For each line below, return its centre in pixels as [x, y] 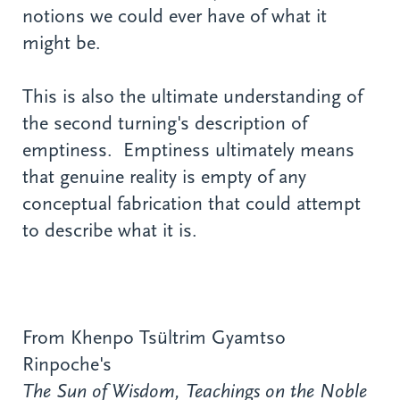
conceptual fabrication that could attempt [192, 203]
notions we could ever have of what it [175, 16]
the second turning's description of [165, 123]
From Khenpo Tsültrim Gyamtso [154, 337]
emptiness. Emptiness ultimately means [188, 150]
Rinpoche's [67, 364]
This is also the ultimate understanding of [192, 96]
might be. [62, 42]
